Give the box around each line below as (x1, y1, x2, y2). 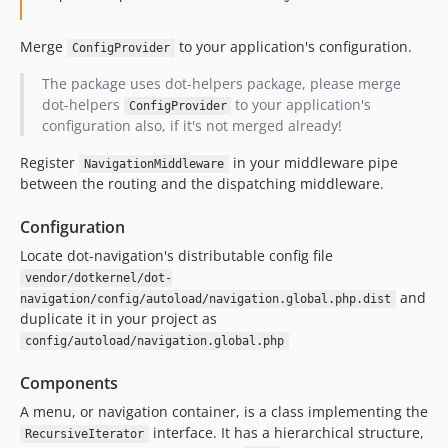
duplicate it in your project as (20, 309, 217, 328)
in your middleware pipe (228, 153, 398, 172)
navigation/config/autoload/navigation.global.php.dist (20, 292, 391, 306)
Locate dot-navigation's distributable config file (20, 246, 333, 265)
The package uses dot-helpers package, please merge (41, 74, 401, 93)
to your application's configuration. (174, 37, 412, 56)
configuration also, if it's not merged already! (41, 116, 342, 135)
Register (20, 153, 79, 172)
